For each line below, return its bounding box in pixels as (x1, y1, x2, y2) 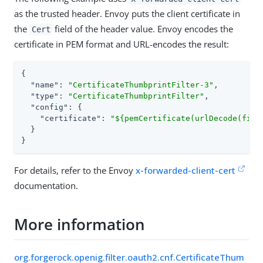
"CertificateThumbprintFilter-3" (68, 80, 214, 89)
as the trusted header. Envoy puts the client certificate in (14, 7, 240, 19)
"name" (31, 80, 59, 89)
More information (14, 214, 145, 235)
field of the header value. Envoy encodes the (52, 22, 234, 35)
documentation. (14, 179, 78, 191)
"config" (31, 102, 68, 112)
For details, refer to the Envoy (14, 164, 136, 176)
